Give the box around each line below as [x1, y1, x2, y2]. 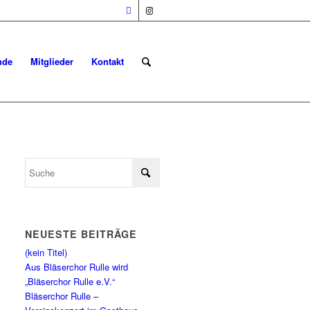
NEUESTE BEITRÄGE [25, 227, 138, 241]
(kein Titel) [25, 246, 68, 259]
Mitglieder [30, 55, 73, 68]
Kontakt [91, 55, 124, 68]
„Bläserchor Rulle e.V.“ [25, 275, 116, 288]
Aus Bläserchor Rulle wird [25, 260, 129, 273]
